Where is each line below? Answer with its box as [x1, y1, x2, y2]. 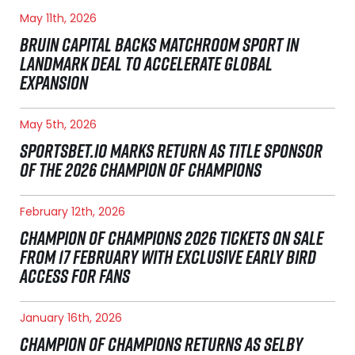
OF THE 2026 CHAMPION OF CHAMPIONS [20, 156, 261, 184]
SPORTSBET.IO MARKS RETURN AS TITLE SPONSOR [20, 137, 323, 165]
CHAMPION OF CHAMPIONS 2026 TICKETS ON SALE [20, 224, 323, 252]
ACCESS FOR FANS [20, 262, 130, 290]
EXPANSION [20, 69, 88, 97]
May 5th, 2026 [20, 116, 97, 133]
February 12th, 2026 [20, 204, 125, 220]
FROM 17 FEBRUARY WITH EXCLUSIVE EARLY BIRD [20, 243, 316, 271]
